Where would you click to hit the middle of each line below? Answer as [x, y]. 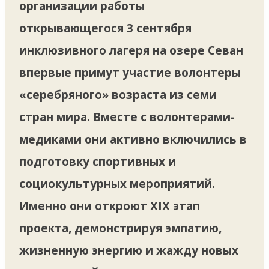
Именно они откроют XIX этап [110, 206]
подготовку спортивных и [98, 161]
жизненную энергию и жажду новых [129, 250]
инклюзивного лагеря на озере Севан [131, 50]
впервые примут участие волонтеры [130, 72]
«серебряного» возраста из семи [118, 95]
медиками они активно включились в [133, 139]
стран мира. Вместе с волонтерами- [127, 117]
